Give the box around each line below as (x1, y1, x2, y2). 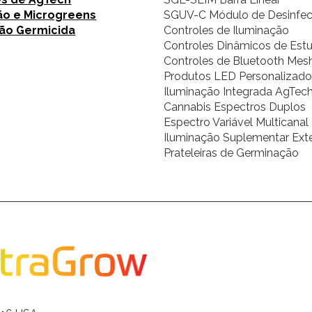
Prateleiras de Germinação (163, 146, 299, 160)
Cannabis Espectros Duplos (163, 100, 306, 114)
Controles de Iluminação (163, 24, 289, 38)
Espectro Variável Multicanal (163, 116, 309, 130)
